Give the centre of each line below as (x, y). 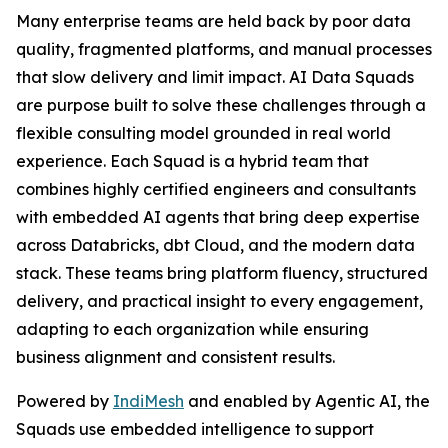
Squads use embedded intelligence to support (195, 429)
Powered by (64, 401)
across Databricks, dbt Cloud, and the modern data (215, 245)
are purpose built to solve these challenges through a (221, 105)
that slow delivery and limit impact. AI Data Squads (215, 77)
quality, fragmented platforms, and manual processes (224, 49)
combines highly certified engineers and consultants (216, 189)
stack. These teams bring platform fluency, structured (222, 273)
